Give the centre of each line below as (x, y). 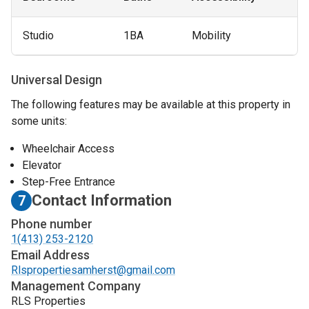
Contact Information (102, 201)
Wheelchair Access (68, 148)
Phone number (52, 223)
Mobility (211, 36)
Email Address (50, 255)
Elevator (42, 165)
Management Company (76, 286)
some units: (39, 121)
